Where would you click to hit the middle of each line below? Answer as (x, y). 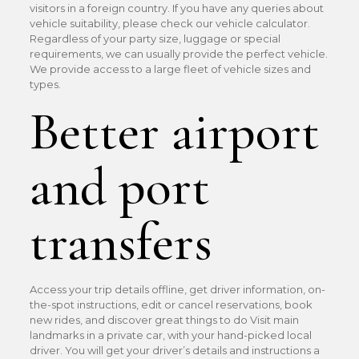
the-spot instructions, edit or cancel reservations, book (171, 305)
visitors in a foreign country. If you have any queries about (176, 8)
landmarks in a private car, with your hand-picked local (170, 335)
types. (45, 84)
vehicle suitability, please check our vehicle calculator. (169, 23)
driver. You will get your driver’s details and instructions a (174, 350)
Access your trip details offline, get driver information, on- (177, 289)
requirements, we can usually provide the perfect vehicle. (178, 54)
